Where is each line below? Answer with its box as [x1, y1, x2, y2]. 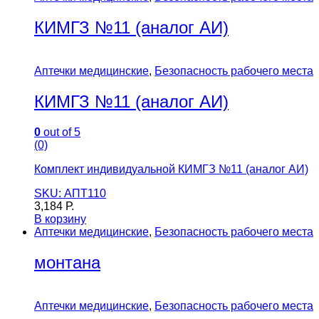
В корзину [34, 213, 86, 226]
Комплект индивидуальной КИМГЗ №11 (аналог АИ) [34, 163, 308, 176]
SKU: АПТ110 [34, 187, 106, 200]
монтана [34, 252, 100, 272]
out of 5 [41, 126, 80, 139]
